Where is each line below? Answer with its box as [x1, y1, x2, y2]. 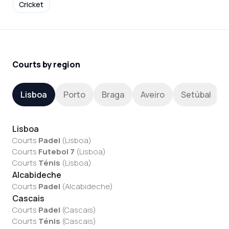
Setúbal [181, 89, 211, 100]
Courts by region [12, 59, 80, 70]
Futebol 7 [38, 146, 75, 157]
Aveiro [141, 89, 165, 100]
